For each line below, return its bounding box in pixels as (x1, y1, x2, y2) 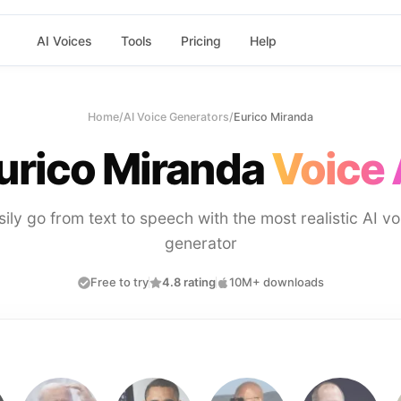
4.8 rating (161, 275, 216, 289)
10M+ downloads (228, 275, 324, 289)
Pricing (180, 32, 221, 48)
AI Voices (36, 32, 92, 48)
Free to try (90, 275, 149, 289)
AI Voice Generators (124, 110, 229, 124)
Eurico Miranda (234, 110, 313, 124)
